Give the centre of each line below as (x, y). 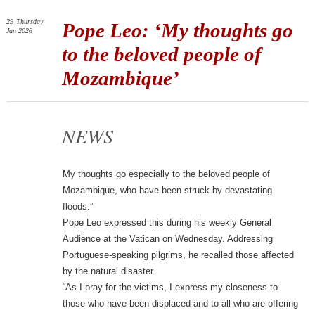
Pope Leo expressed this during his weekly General (167, 223)
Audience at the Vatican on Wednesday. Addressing (167, 239)
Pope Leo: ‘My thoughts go (177, 31)
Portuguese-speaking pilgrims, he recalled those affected (178, 255)
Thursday (29, 22)
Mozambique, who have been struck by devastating (167, 191)
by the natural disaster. (109, 271)
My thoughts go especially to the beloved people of (166, 174)
